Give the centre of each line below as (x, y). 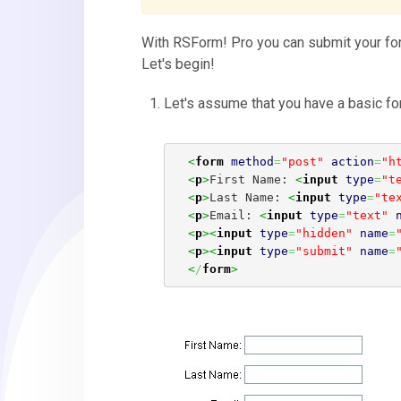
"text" (367, 215)
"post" (302, 161)
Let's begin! (179, 64)
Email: (234, 215)
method (252, 161)
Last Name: (248, 197)
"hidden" (324, 233)
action (352, 161)
